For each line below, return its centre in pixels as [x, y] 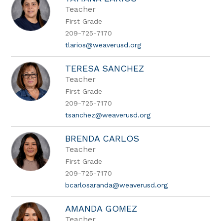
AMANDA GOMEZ [101, 208]
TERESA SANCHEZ [105, 68]
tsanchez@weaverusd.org [108, 115]
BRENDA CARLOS [102, 138]
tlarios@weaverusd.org [103, 45]
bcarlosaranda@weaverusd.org [117, 185]
